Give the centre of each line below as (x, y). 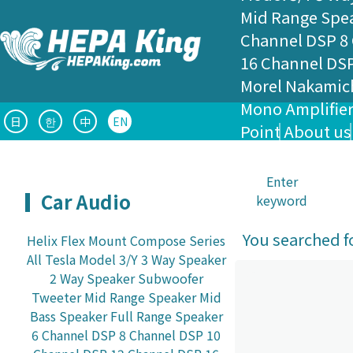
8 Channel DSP (161, 334)
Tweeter (56, 297)
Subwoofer (170, 278)
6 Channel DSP (74, 334)
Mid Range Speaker (140, 297)
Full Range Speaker (166, 316)
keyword (282, 200)
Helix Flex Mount (77, 240)
